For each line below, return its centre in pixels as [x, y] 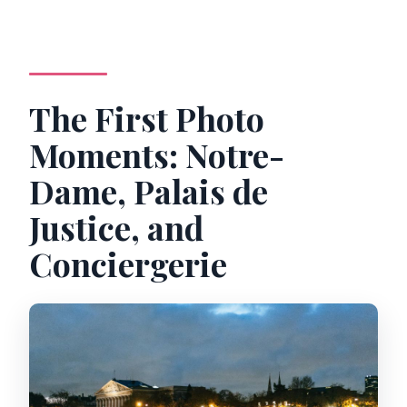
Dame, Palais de [149, 191]
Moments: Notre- [157, 155]
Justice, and [117, 228]
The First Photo [147, 119]
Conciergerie [129, 264]
